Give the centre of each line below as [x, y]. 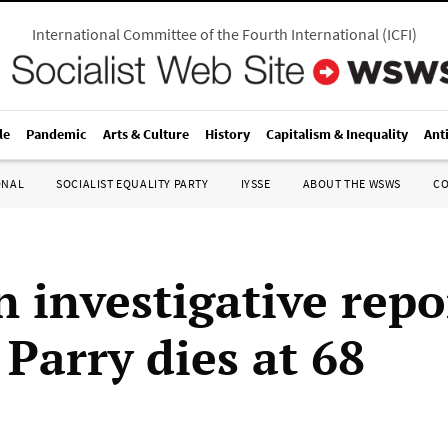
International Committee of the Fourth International [205, 34]
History [227, 134]
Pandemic [56, 134]
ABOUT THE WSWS [351, 183]
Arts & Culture [146, 134]
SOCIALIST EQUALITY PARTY [132, 183]
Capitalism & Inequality [337, 134]
